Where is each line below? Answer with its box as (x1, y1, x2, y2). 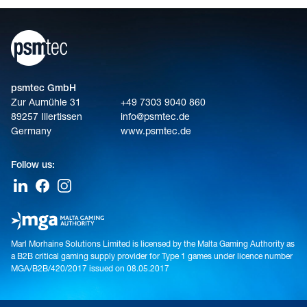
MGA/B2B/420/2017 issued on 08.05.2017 (11, 265, 169, 273)
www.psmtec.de (121, 127, 191, 138)
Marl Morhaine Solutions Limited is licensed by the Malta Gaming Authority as (11, 241, 295, 249)
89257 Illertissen (11, 113, 82, 123)
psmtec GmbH (11, 84, 76, 95)
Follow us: (11, 161, 55, 171)
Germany (11, 127, 51, 138)
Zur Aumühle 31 (11, 99, 81, 109)
